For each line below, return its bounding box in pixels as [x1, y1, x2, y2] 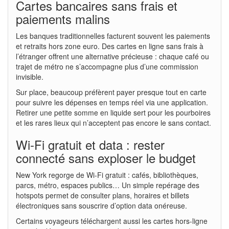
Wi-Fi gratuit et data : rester [16, 135, 165, 153]
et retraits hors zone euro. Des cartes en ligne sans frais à [16, 40, 203, 51]
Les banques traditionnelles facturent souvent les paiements [16, 30, 210, 41]
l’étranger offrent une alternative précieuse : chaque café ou [16, 51, 209, 61]
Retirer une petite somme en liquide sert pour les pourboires [16, 107, 211, 118]
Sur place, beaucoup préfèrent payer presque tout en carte [16, 86, 207, 97]
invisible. [16, 71, 43, 82]
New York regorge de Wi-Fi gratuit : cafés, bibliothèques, [16, 169, 198, 180]
